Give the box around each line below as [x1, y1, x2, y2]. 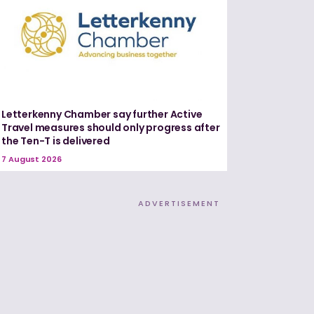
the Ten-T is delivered [1, 134, 110, 149]
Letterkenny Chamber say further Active [1, 107, 203, 122]
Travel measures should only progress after [1, 121, 220, 135]
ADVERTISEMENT [138, 198, 220, 210]
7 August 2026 [1, 153, 62, 165]
